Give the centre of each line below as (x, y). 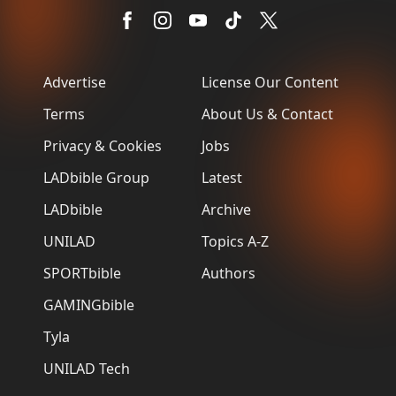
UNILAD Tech (87, 368)
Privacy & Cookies (103, 145)
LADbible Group (96, 177)
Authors (228, 273)
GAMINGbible (89, 305)
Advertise (75, 82)
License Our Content (270, 82)
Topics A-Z (235, 241)
